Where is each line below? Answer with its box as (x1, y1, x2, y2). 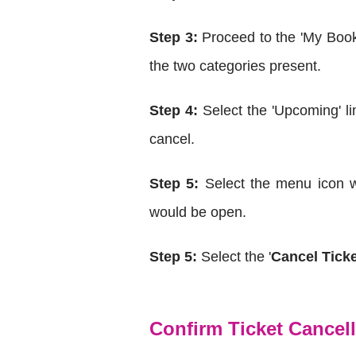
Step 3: (149, 29, 203, 45)
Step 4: (149, 102, 203, 118)
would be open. (149, 203, 246, 220)
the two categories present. (149, 57, 321, 74)
